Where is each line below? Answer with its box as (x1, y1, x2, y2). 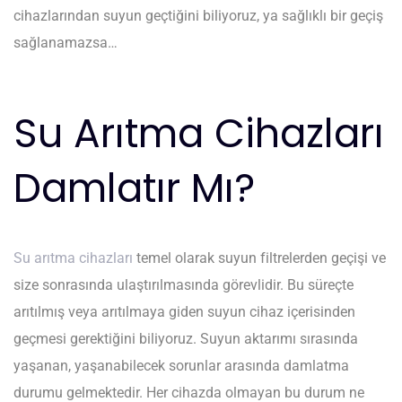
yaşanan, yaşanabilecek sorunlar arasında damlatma (13, 356, 349, 374)
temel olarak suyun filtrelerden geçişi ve (133, 249, 386, 267)
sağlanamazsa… (13, 33, 118, 51)
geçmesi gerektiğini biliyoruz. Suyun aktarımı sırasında (13, 329, 358, 347)
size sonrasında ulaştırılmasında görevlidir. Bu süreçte (13, 275, 354, 293)
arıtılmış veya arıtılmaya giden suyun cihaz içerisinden (13, 302, 355, 320)
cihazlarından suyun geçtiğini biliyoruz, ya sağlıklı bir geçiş (13, 6, 383, 24)
